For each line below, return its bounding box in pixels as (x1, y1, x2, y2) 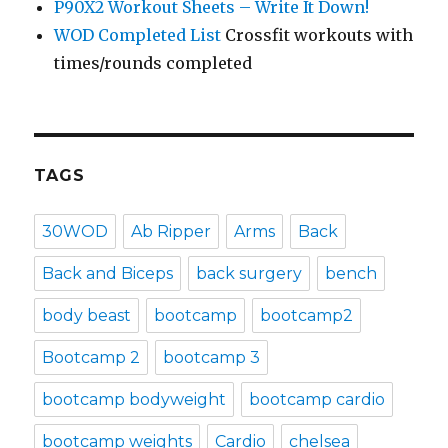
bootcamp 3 (163, 348, 261, 368)
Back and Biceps (42, 264, 174, 284)
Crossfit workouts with (221, 25, 414, 46)
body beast (42, 306, 132, 326)
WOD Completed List (54, 25, 222, 46)
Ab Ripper (131, 222, 212, 242)
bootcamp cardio (249, 390, 386, 410)
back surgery (196, 264, 303, 284)
